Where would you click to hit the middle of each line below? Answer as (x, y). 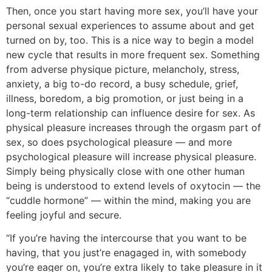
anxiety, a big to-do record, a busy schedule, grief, (122, 83)
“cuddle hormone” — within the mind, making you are (128, 200)
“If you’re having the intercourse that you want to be (126, 238)
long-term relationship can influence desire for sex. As (131, 113)
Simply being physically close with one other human (125, 171)
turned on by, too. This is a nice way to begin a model (130, 40)
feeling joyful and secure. (64, 215)
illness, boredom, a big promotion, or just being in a (125, 98)
